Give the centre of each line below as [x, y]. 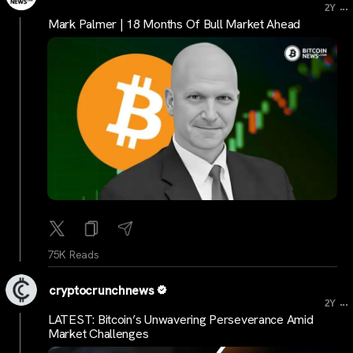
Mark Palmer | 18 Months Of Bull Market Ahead [175, 24]
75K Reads [73, 255]
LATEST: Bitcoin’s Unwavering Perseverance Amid [181, 319]
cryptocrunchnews [102, 291]
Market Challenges [98, 333]
